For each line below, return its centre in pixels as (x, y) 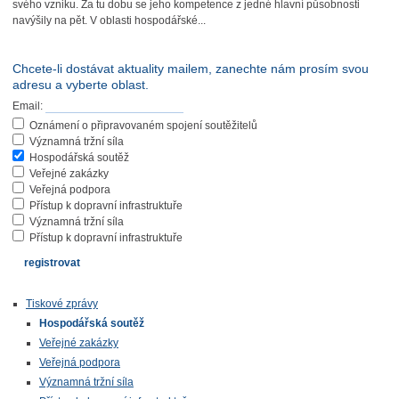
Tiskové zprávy (61, 304)
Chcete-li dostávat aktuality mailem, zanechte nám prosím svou (190, 69)
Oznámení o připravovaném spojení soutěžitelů (143, 126)
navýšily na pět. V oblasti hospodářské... (109, 20)
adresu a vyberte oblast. (80, 85)
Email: (27, 106)
